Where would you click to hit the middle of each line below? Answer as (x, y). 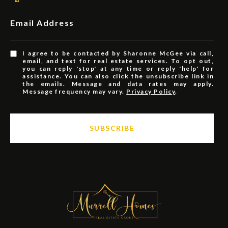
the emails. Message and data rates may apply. (118, 84)
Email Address (42, 23)
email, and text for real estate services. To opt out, (118, 61)
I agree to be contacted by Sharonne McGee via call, (118, 53)
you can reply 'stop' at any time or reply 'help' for (118, 69)
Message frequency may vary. (75, 92)
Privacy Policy (151, 92)
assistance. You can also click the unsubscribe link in (118, 76)
